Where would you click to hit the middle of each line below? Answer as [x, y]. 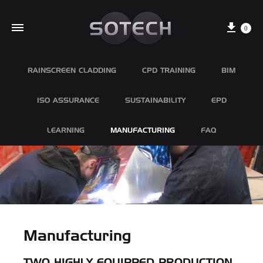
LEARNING [66, 131]
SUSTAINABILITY [155, 101]
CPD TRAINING [169, 71]
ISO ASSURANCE [68, 101]
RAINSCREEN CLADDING [72, 71]
